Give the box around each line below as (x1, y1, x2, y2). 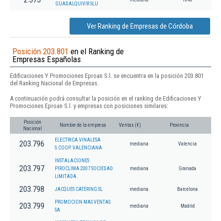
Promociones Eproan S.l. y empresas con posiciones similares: (10, 102, 168, 110)
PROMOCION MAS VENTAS (55, 199, 110, 205)
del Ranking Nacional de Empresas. (10, 79, 99, 87)
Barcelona (177, 186, 198, 192)
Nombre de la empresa (60, 122, 106, 128)
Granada (179, 165, 196, 171)
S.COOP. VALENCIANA (55, 145, 102, 150)
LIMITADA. (55, 173, 78, 179)
